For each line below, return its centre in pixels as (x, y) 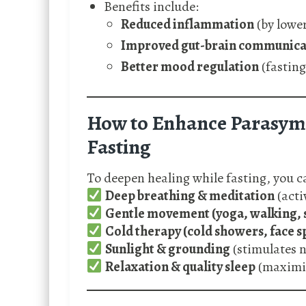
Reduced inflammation (187, 25)
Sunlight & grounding (167, 249)
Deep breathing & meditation (190, 196)
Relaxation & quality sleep (180, 267)
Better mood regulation (190, 67)
